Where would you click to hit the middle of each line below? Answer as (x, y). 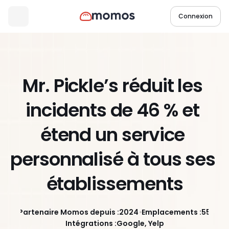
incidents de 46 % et (112, 110)
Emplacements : (171, 212)
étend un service (112, 135)
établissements (114, 184)
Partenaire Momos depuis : (69, 212)
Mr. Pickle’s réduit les (112, 86)
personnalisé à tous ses (113, 159)
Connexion (196, 16)
